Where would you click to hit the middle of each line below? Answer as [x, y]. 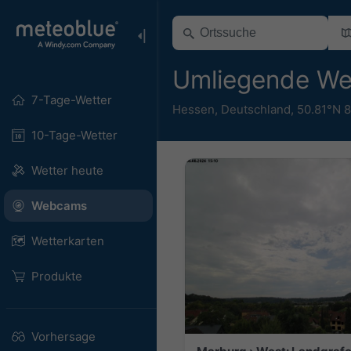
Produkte [56, 276]
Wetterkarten [67, 241]
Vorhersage [63, 337]
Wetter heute [67, 170]
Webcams [59, 206]
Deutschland [256, 109]
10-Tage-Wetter [74, 135]
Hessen [194, 109]
